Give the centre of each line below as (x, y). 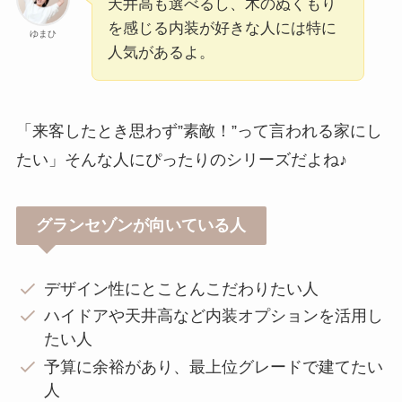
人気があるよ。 (161, 53)
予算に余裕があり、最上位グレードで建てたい (214, 367)
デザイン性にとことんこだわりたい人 (182, 288)
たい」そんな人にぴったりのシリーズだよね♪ (181, 160)
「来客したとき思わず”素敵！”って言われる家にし (199, 131)
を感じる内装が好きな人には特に (222, 29)
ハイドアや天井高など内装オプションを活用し (214, 316)
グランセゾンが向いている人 (141, 225)
